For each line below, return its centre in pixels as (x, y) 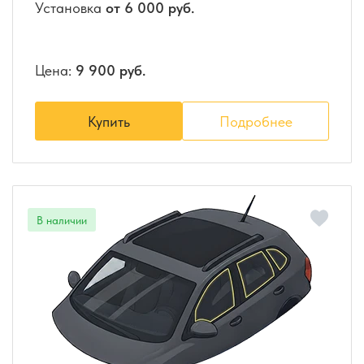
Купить (108, 121)
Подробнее (256, 121)
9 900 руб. (110, 71)
